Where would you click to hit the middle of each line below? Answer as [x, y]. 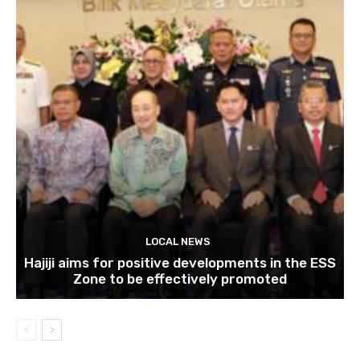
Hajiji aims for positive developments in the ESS [180, 263]
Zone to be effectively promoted [180, 279]
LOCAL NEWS [178, 242]
